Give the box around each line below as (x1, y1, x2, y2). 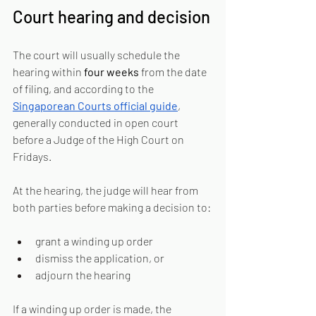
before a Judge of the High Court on (13, 133, 186, 146)
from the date (139, 65, 209, 78)
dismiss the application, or (35, 251, 164, 265)
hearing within (13, 65, 84, 78)
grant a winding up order (35, 234, 153, 248)
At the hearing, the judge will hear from (13, 183, 200, 197)
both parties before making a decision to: (13, 200, 211, 214)
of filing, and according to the (13, 82, 156, 95)
